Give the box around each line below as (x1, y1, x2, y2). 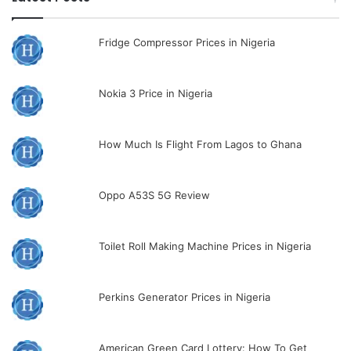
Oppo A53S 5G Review (99, 188, 211, 201)
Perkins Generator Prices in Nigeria (99, 290, 271, 303)
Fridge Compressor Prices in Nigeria (99, 35, 276, 49)
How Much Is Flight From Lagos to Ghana (99, 137, 302, 150)
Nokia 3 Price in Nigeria (99, 86, 213, 100)
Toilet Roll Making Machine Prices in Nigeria (99, 239, 312, 252)
